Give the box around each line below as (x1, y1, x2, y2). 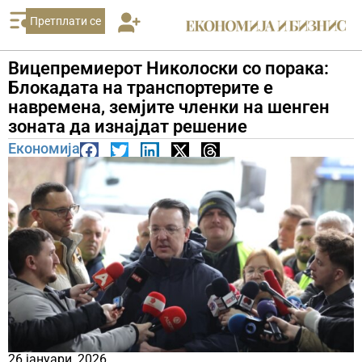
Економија (8, 140, 80, 157)
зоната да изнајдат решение (8, 116, 247, 137)
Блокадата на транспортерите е (8, 78, 273, 98)
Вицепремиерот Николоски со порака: (8, 58, 329, 78)
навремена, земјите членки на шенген (8, 97, 330, 117)
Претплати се (29, 15, 101, 27)
